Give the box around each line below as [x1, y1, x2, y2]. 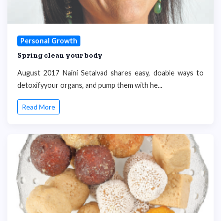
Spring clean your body [17, 50, 103, 60]
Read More [22, 103, 55, 111]
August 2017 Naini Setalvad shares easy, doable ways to [17, 68, 204, 77]
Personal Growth [20, 37, 77, 45]
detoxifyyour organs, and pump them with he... [17, 80, 162, 89]
